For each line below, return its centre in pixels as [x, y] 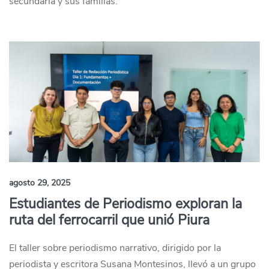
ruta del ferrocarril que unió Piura [109, 220]
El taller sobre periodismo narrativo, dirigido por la [115, 248]
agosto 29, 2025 [40, 183]
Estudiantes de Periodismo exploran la [125, 204]
